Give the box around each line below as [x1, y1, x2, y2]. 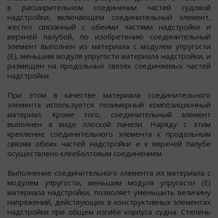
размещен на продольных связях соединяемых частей [7, 61, 211, 71]
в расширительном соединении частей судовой [7, 2, 211, 13]
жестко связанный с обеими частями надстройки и [7, 22, 211, 32]
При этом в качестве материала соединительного [7, 90, 211, 100]
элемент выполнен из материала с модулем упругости [7, 41, 211, 52]
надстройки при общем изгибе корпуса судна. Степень [7, 207, 211, 217]
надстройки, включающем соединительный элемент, [7, 12, 211, 22]
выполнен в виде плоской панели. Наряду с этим [7, 119, 211, 129]
